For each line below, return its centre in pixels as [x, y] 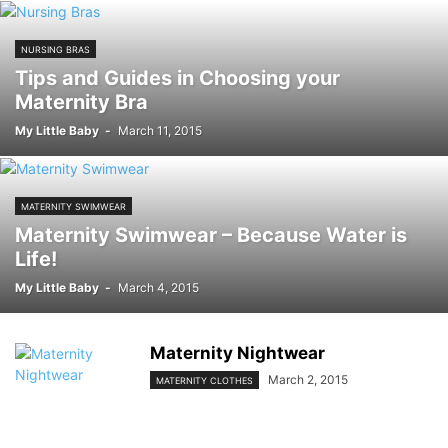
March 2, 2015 [308, 379]
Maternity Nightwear [237, 353]
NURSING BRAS [55, 49]
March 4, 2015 [158, 287]
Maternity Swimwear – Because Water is [211, 235]
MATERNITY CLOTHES [204, 381]
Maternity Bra [81, 102]
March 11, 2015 [160, 130]
